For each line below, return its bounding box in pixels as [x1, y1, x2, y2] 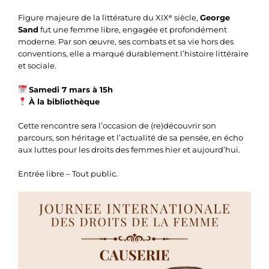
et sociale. [18, 60, 56, 70]
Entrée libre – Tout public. [18, 168, 118, 178]
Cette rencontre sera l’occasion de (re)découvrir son [18, 120, 216, 130]
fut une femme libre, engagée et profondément [38, 24, 227, 34]
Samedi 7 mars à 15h [28, 84, 113, 94]
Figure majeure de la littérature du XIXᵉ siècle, [18, 12, 200, 22]
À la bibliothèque [28, 96, 100, 106]
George [200, 12, 230, 22]
